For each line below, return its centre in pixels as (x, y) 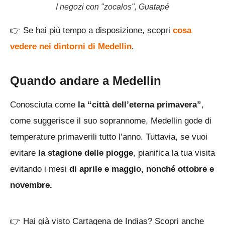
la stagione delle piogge (84, 153)
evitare (23, 153)
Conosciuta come (44, 105)
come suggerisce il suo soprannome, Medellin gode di (111, 121)
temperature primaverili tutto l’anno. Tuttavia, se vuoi (109, 137)
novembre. (31, 185)
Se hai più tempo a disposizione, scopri (97, 31)
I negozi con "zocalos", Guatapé (113, 7)
